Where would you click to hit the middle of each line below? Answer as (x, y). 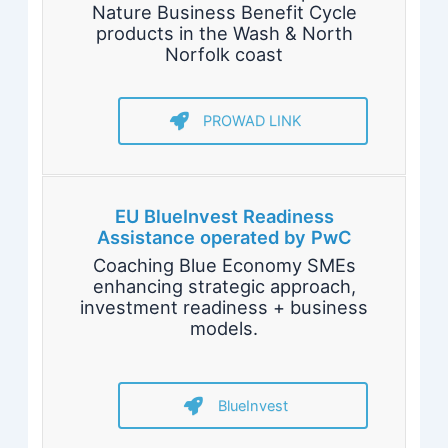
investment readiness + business (224, 307)
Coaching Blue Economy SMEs (224, 265)
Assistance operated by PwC (224, 236)
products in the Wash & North (224, 32)
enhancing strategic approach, (224, 286)
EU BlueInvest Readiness (224, 215)
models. (224, 328)
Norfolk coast (224, 53)
